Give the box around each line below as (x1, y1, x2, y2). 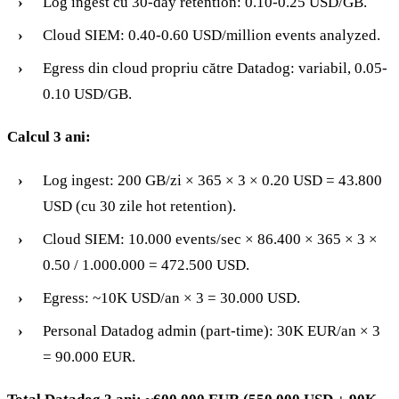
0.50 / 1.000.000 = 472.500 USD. (43, 256, 249, 273)
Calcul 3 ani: (7, 127, 91, 145)
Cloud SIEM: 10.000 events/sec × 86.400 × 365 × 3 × (43, 230, 378, 248)
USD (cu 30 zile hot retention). (43, 197, 236, 215)
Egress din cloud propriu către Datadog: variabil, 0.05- (43, 59, 387, 77)
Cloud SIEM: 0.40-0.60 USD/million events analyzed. (43, 26, 380, 44)
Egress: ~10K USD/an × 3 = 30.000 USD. (43, 289, 300, 306)
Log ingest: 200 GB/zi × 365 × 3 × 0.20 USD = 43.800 (43, 171, 382, 189)
